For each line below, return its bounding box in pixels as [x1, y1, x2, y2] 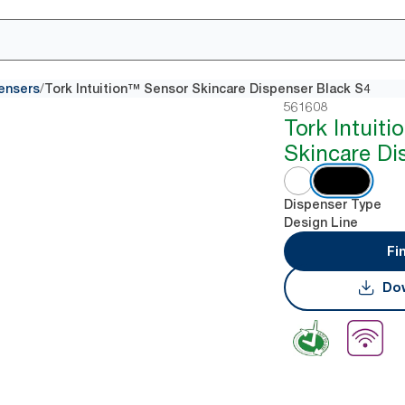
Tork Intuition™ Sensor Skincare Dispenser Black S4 [44, 81, 371, 96]
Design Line [284, 215, 359, 230]
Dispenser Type [284, 197, 382, 212]
